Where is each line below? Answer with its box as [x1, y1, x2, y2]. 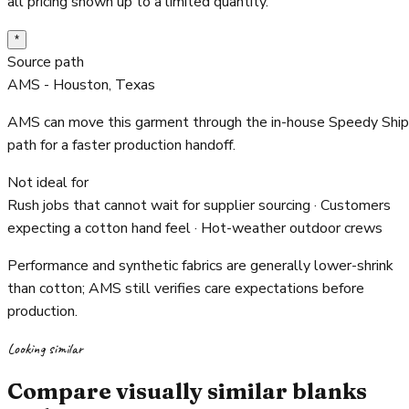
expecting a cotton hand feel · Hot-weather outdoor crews [7, 218, 383, 239]
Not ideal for [7, 173, 89, 194]
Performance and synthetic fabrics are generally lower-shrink [7, 256, 393, 277]
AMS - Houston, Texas [7, 75, 155, 96]
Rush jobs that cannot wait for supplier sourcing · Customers [7, 195, 391, 216]
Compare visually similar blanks [7, 378, 367, 405]
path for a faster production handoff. [7, 135, 236, 156]
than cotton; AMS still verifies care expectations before [7, 278, 364, 299]
